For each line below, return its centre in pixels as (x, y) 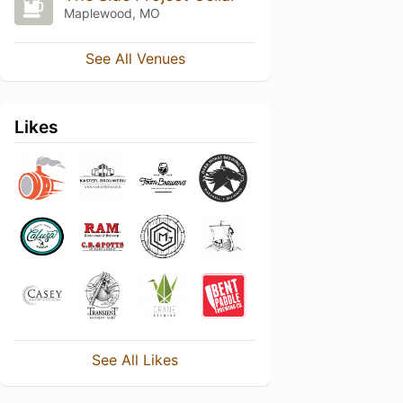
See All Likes (135, 359)
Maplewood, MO (112, 13)
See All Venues (135, 58)
